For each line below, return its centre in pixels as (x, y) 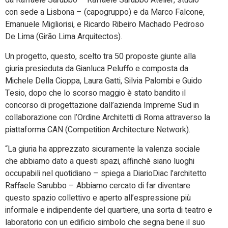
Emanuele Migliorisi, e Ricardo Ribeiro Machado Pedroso (105, 25)
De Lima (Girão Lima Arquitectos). (64, 37)
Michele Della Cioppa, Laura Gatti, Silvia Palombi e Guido (104, 81)
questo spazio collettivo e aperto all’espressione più (98, 198)
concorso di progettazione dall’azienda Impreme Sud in (102, 105)
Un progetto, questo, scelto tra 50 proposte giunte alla (101, 56)
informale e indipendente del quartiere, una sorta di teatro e (109, 210)
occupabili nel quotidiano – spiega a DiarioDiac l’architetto (106, 174)
